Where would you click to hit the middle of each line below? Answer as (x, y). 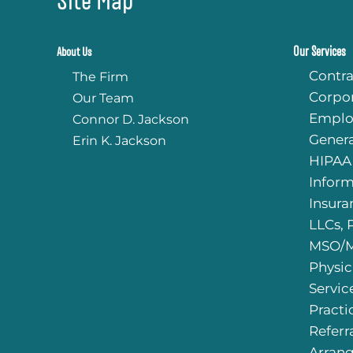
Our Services (320, 51)
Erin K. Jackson (119, 140)
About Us (74, 52)
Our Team (103, 98)
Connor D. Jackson (131, 119)
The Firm (100, 76)
